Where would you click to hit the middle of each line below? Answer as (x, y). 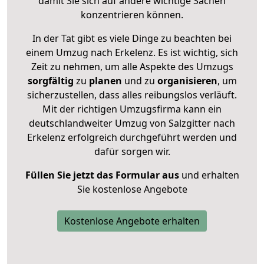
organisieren (186, 80)
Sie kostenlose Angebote (132, 189)
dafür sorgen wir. (132, 151)
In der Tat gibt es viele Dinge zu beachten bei (132, 38)
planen (105, 80)
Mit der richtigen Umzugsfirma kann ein (132, 109)
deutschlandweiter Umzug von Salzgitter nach (132, 123)
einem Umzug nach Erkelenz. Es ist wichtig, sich (132, 52)
